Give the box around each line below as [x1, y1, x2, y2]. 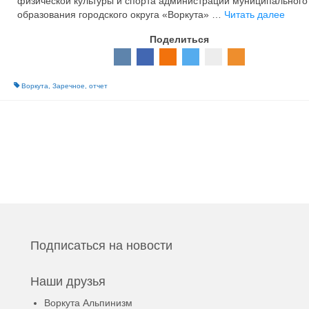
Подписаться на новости [30, 239, 172, 253]
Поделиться [150, 33, 210, 45]
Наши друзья [30, 275, 106, 289]
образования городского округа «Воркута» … [17, 8, 224, 20]
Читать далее [223, 8, 285, 20]
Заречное [52, 81, 85, 90]
